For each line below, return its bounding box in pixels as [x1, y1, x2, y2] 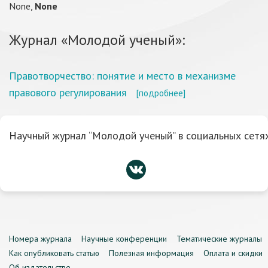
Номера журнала [9, 233, 72, 244]
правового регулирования [9, 86, 127, 99]
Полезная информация [109, 248, 194, 258]
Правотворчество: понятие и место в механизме [9, 69, 236, 83]
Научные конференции [81, 233, 167, 244]
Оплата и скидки [203, 248, 263, 258]
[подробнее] [136, 87, 185, 99]
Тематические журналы [176, 233, 262, 244]
